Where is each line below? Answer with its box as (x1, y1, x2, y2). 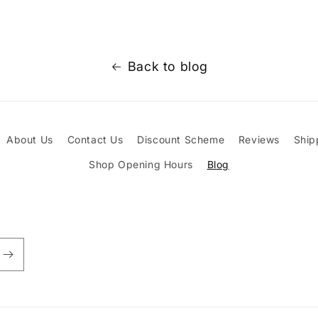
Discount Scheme (137, 133, 225, 146)
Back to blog (127, 59, 209, 75)
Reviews (238, 133, 280, 146)
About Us (6, 133, 53, 146)
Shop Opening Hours (89, 158, 193, 171)
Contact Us (67, 133, 124, 146)
